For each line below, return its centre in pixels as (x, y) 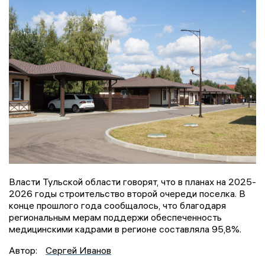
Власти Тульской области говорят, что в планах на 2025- (132, 181)
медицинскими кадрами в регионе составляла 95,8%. (126, 229)
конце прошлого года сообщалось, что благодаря (117, 205)
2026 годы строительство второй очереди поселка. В (127, 193)
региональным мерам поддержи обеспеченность (115, 217)
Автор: (24, 250)
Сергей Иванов (78, 250)
